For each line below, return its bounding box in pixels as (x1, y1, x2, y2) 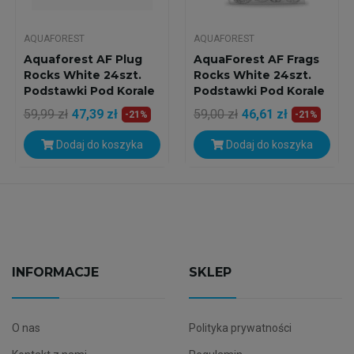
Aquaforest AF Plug (23, 52, 142, 67)
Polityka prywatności (188, 322, 292, 335)
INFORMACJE (11, 265, 99, 281)
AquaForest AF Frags (193, 52, 319, 67)
